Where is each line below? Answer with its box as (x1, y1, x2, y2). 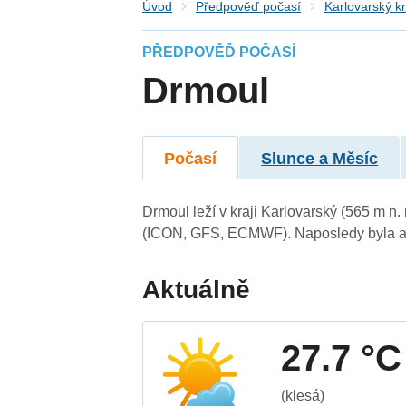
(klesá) (281, 387, 325, 403)
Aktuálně (142, 275, 251, 304)
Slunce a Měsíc (261, 149, 379, 168)
